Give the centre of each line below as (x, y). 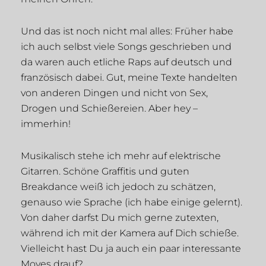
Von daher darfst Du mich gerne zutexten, (120, 218)
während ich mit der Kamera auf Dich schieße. (130, 233)
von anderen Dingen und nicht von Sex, (114, 93)
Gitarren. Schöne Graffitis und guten (105, 172)
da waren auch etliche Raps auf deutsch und (126, 62)
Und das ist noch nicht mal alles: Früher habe (127, 31)
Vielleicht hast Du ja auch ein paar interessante (131, 249)
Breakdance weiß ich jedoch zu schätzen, (118, 187)
